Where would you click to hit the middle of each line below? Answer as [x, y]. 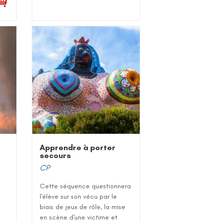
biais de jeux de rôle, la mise [83, 207]
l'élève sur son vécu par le [79, 197]
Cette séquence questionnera [85, 186]
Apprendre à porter [78, 148]
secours [55, 156]
